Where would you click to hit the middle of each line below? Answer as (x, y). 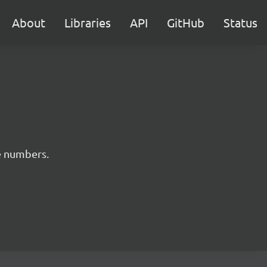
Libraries (88, 22)
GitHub (186, 22)
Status (240, 22)
